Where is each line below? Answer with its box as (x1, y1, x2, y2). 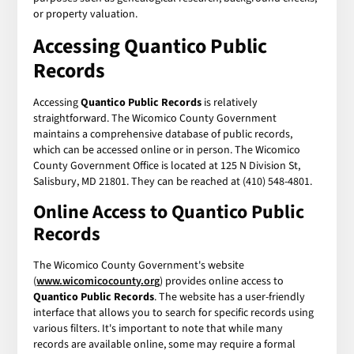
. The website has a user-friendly (154, 288, 306, 305)
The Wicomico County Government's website (33, 257, 245, 273)
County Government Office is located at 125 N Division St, (33, 157, 301, 174)
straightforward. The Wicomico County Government (33, 110, 277, 126)
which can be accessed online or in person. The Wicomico (33, 141, 301, 158)
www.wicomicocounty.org (36, 273, 160, 289)
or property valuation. (33, 6, 138, 22)
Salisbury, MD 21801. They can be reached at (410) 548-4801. (33, 173, 313, 190)
